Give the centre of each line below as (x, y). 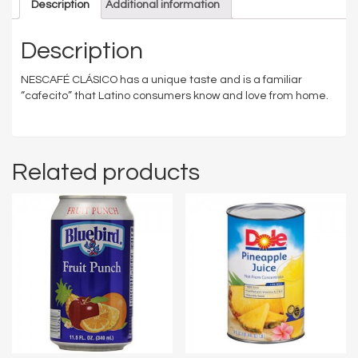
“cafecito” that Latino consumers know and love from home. (175, 95)
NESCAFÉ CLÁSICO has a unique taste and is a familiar (161, 80)
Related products (106, 172)
